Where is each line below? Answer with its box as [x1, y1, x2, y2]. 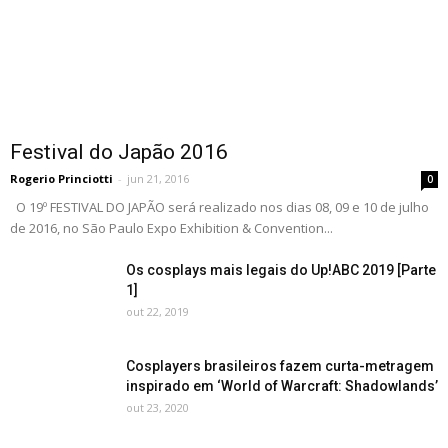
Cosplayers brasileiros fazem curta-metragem [126, 358, 434, 375]
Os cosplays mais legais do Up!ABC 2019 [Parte [126, 262, 436, 279]
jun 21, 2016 [127, 171, 189, 187]
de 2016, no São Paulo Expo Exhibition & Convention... [10, 219, 333, 238]
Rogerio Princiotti [10, 171, 113, 187]
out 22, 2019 [126, 304, 189, 320]
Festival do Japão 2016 [10, 140, 228, 165]
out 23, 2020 [126, 400, 189, 416]
